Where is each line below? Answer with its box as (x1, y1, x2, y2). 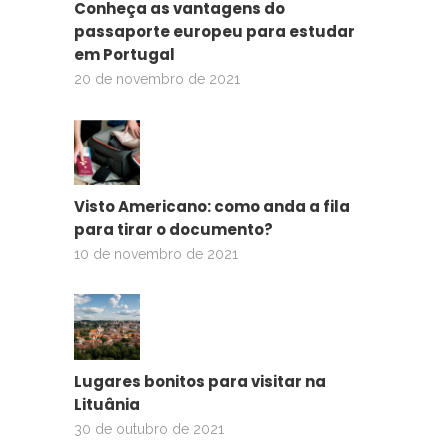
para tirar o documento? (74, 219, 273, 241)
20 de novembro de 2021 (74, 71, 240, 88)
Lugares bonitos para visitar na (74, 371, 326, 393)
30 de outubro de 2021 (74, 421, 224, 438)
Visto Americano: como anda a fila (74, 196, 350, 218)
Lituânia (74, 394, 140, 416)
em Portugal (74, 44, 175, 66)
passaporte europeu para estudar (74, 21, 355, 43)
